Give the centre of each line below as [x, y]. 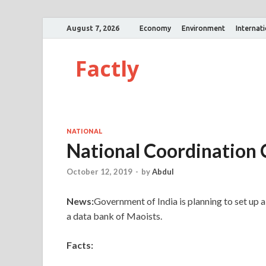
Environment [203, 28]
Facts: [80, 245]
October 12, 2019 [99, 172]
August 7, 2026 [93, 28]
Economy [155, 28]
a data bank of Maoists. [114, 216]
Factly [107, 69]
